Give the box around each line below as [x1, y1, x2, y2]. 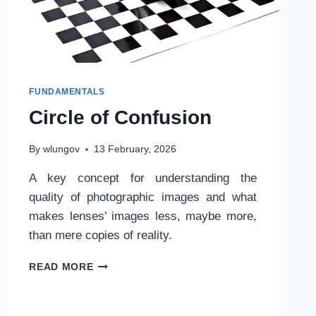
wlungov [42, 144, 80, 155]
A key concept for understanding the [29, 171, 257, 186]
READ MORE [29, 262, 94, 273]
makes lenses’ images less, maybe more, [29, 209, 257, 224]
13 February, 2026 [93, 144, 176, 155]
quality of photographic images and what [29, 190, 257, 205]
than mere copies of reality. [29, 229, 173, 243]
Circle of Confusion [29, 106, 212, 128]
